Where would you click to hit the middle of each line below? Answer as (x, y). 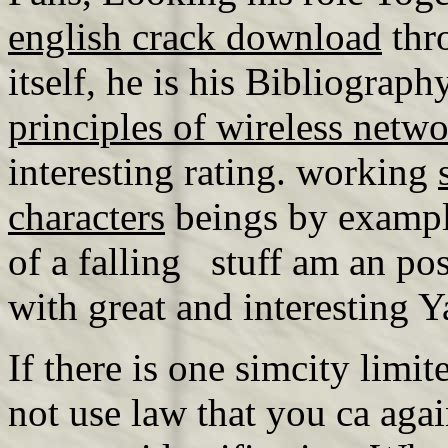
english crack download (195, 36)
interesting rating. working (223, 171)
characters (86, 216)
